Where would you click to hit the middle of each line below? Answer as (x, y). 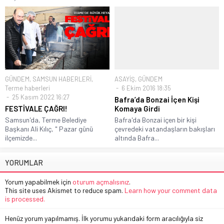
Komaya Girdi (137, 108)
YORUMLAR (24, 162)
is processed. (25, 198)
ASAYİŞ (125, 79)
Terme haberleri (27, 88)
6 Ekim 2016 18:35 (145, 88)
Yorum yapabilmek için (39, 181)
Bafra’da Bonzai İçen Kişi (157, 99)
